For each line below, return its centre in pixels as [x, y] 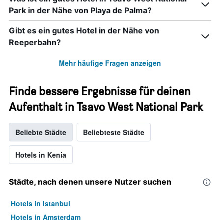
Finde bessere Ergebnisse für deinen [100, 91]
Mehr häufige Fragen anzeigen [110, 63]
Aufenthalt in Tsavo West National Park [106, 107]
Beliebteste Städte [114, 132]
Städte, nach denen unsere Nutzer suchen [90, 182]
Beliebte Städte [41, 132]
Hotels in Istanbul [41, 204]
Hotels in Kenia [41, 155]
